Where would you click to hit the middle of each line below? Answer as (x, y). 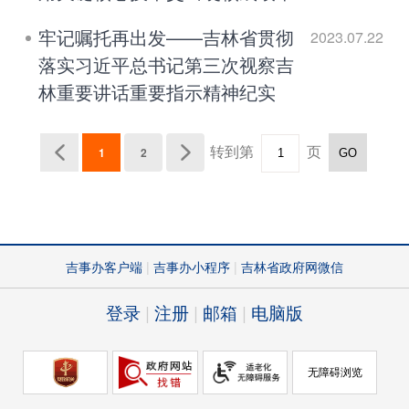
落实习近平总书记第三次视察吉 (166, 64)
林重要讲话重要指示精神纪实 (157, 91)
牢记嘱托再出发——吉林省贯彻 (166, 37)
